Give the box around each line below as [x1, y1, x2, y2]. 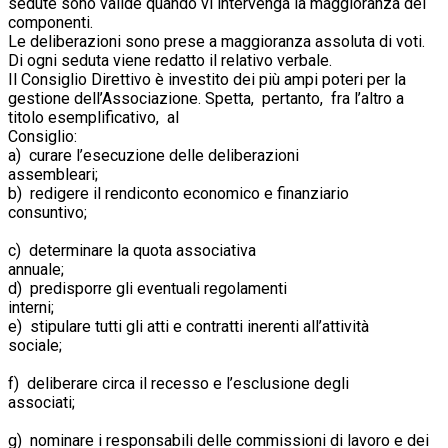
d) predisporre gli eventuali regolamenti [8, 278, 287, 298]
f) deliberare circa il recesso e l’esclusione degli [8, 373, 349, 393]
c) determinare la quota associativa [8, 240, 256, 260]
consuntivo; [8, 202, 247, 222]
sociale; [8, 335, 210, 355]
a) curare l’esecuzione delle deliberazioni [8, 145, 299, 165]
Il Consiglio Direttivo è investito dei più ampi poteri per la [8, 69, 406, 89]
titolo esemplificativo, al [8, 107, 179, 127]
